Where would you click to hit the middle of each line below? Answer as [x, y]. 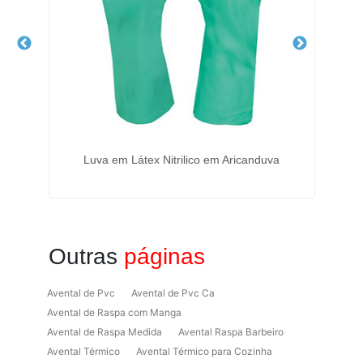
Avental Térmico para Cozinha [204, 351]
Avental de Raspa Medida [104, 332]
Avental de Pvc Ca [173, 293]
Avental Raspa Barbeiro [231, 332]
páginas [164, 256]
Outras [86, 256]
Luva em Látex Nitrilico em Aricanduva [182, 160]
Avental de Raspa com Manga [114, 312]
